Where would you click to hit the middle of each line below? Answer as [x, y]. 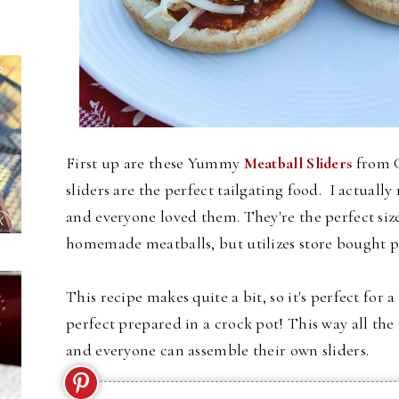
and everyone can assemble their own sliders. [218, 350]
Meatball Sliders [298, 163]
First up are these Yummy [155, 163]
